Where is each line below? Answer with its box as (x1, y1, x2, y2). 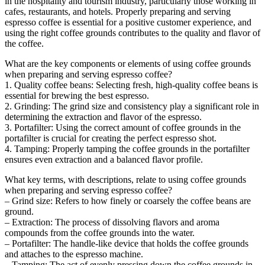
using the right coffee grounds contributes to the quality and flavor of (5, 27, 260, 38)
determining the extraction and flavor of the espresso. (5, 111, 202, 122)
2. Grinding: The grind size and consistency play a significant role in (5, 101, 259, 111)
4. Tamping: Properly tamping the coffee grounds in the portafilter (5, 143, 250, 154)
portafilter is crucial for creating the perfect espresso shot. (5, 132, 216, 143)
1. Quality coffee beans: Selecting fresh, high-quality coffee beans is (5, 79, 258, 90)
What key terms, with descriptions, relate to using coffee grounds (5, 174, 246, 185)
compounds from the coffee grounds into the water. (5, 227, 195, 238)
